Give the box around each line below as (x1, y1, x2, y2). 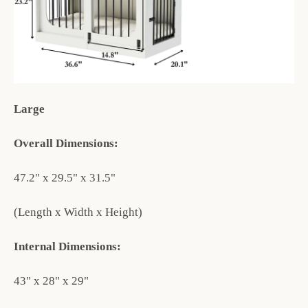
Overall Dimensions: (14, 137, 118, 150)
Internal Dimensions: (14, 240, 121, 253)
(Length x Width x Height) (14, 206, 142, 219)
